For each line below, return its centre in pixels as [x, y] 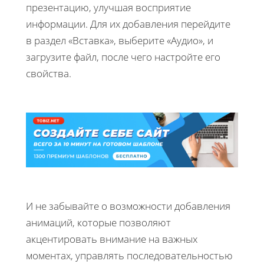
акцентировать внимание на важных [112, 239]
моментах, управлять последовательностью [129, 255]
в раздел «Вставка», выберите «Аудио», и [120, 40]
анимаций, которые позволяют [98, 222]
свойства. [49, 73]
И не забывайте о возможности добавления [128, 206]
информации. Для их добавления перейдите [128, 24]
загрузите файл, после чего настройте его [123, 57]
